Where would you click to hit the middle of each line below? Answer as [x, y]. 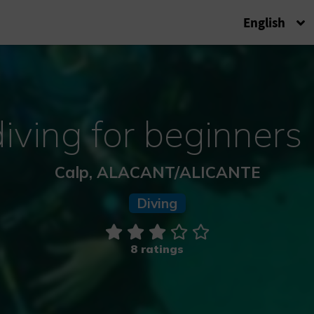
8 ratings [157, 249]
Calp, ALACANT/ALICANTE [157, 172]
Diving [157, 203]
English [264, 22]
